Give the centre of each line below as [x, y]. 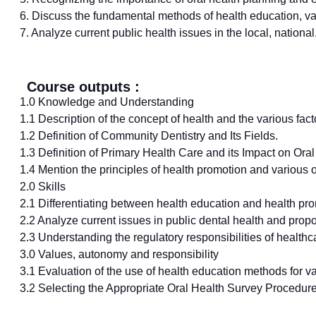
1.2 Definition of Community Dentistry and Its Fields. [149, 136]
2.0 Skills [43, 187]
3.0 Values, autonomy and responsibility [119, 255]
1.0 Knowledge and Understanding [107, 102]
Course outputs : [83, 87]
